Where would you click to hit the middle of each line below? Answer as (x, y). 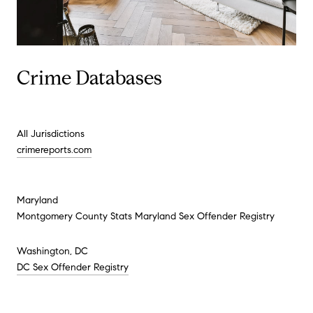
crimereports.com (54, 150)
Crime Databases (89, 78)
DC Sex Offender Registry (73, 267)
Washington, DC (52, 251)
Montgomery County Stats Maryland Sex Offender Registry (146, 217)
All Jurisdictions (51, 133)
